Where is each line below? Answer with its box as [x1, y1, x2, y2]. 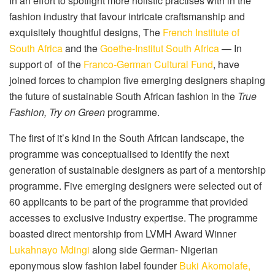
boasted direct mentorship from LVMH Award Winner [9, 226, 236, 241]
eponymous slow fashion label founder [9, 258, 179, 273]
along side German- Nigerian [90, 242, 218, 257]
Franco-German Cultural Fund [83, 56, 213, 71]
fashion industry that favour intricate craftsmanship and [9, 9, 245, 23]
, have [213, 56, 239, 71]
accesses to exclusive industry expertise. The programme [9, 210, 258, 225]
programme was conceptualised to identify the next [9, 146, 229, 161]
